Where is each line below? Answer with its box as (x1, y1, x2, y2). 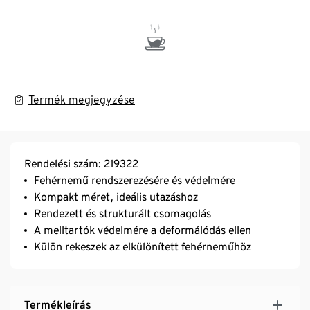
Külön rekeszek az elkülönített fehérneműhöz (34, 239, 251, 253)
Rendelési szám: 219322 (24, 156, 138, 170)
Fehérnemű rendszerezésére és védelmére (34, 173, 235, 187)
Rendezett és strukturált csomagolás (34, 206, 211, 220)
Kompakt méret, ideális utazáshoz (34, 190, 198, 203)
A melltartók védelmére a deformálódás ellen (34, 223, 251, 237)
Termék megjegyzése (28, 93, 135, 107)
